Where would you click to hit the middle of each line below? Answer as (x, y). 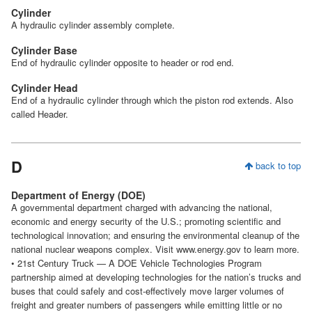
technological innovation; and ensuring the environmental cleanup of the (155, 235)
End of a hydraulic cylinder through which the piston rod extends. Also (152, 100)
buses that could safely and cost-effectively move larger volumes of (148, 290)
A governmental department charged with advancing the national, (142, 207)
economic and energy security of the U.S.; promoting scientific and (146, 221)
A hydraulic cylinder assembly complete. (93, 24)
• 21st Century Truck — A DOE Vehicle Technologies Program (136, 263)
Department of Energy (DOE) (78, 195)
